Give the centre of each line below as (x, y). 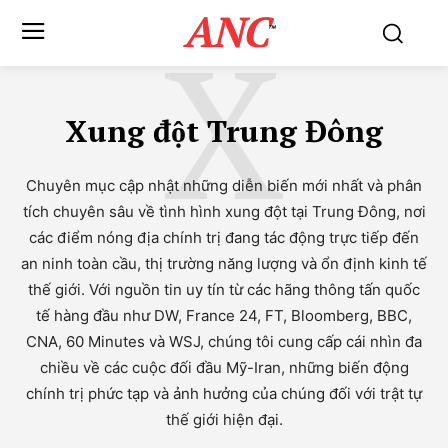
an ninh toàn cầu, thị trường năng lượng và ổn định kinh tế (224, 263)
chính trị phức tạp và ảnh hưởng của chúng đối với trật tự (224, 393)
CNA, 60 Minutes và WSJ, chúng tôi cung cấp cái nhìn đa (224, 341)
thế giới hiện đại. (224, 419)
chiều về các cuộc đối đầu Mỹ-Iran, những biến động (224, 367)
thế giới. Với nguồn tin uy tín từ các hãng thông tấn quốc (224, 289)
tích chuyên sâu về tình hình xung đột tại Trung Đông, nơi (224, 211)
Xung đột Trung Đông (224, 131)
